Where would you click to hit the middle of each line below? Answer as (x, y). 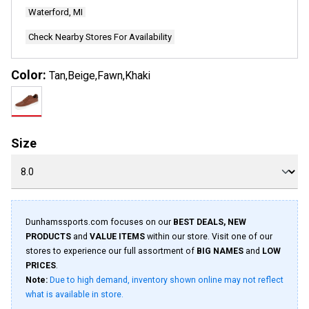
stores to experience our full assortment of (111, 251)
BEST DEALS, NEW (210, 222)
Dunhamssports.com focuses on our (99, 222)
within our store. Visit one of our (209, 237)
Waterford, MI (56, 12)
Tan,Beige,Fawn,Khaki (100, 76)
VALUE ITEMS (117, 237)
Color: (30, 75)
